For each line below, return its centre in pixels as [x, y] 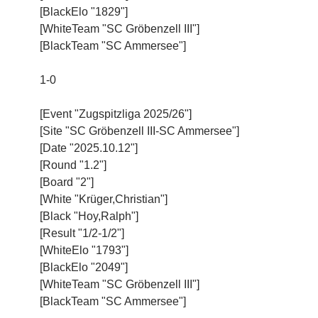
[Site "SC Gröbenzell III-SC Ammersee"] [139, 131]
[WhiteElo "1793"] [84, 250]
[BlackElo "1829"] [84, 11]
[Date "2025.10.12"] [89, 148]
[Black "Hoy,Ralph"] [89, 216]
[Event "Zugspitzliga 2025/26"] [116, 114]
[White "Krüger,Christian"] [104, 199]
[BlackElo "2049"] [84, 267]
